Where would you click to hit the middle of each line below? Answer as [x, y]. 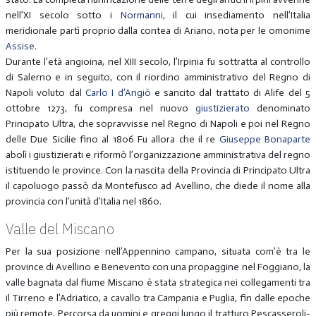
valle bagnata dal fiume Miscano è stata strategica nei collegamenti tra [158, 282]
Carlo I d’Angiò [118, 92]
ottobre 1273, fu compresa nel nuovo [101, 108]
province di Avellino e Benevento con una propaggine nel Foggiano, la [158, 267]
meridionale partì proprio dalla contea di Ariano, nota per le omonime [158, 30]
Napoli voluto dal [45, 92]
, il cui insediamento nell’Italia [237, 15]
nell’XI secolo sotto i [63, 15]
